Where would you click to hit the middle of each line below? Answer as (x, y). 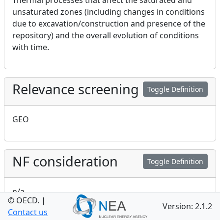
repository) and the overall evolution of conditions (106, 35)
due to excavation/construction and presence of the (109, 24)
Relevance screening (76, 89)
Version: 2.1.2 (188, 206)
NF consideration (65, 161)
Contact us (28, 212)
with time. (31, 47)
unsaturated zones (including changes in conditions (109, 12)
